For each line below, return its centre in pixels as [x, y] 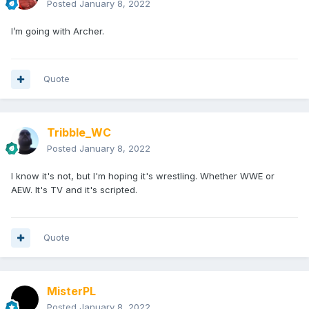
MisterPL [71, 291]
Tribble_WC [79, 133]
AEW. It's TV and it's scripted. [76, 190]
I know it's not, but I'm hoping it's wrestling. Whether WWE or [143, 176]
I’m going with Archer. [58, 31]
